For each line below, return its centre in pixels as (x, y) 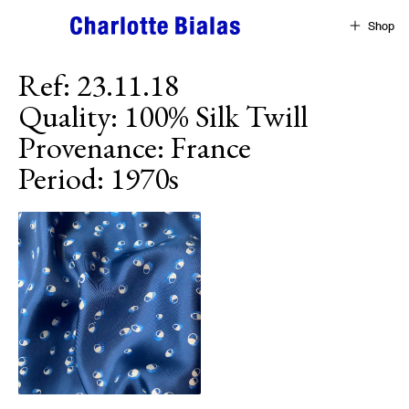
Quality (64, 116)
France (211, 147)
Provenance (88, 147)
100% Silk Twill (216, 116)
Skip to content (51, 19)
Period (58, 178)
